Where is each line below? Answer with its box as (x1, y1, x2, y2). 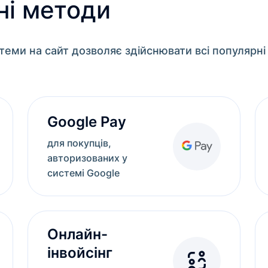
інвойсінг (47, 243, 112, 261)
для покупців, (47, 136, 111, 149)
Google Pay (47, 112, 126, 130)
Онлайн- (47, 225, 108, 243)
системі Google (47, 166, 120, 179)
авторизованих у (47, 151, 127, 164)
